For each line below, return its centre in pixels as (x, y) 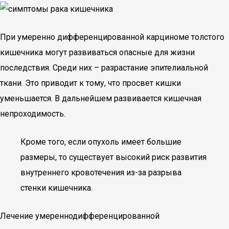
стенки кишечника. (56, 188)
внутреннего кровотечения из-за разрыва (101, 173)
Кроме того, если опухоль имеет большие (101, 142)
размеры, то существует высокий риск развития (113, 157)
